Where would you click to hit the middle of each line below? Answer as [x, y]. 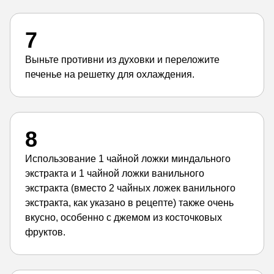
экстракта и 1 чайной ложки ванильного [115, 173]
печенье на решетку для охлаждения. [110, 74]
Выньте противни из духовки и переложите [122, 60]
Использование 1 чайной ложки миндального [128, 159]
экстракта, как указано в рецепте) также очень [129, 203]
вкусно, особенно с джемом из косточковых [124, 217]
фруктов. [45, 232]
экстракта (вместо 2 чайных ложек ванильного [130, 188]
